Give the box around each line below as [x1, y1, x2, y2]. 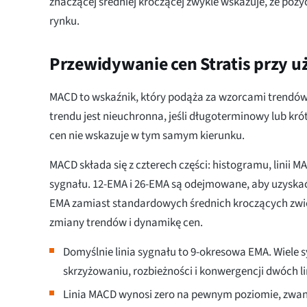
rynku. [49, 13, 79, 30]
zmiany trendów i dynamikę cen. [49, 214, 203, 232]
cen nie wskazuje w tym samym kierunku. [49, 127, 245, 145]
